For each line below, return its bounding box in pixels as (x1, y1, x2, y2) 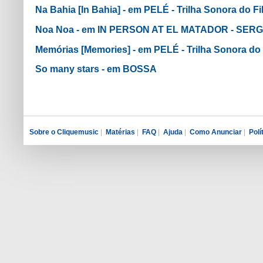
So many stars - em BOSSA (35, 64, 157, 75)
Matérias (106, 128, 135, 137)
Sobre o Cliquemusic (29, 128, 99, 137)
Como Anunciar (190, 128, 242, 137)
